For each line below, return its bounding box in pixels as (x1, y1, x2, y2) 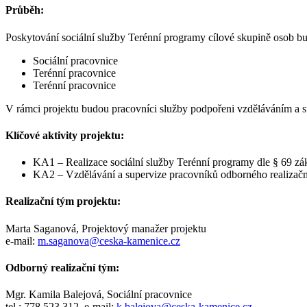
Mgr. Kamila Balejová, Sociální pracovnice (5, 288, 192, 301)
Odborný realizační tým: (5, 261, 119, 273)
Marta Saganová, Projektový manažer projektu (5, 222, 206, 234)
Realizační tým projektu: (5, 195, 121, 208)
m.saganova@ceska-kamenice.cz (38, 234, 180, 247)
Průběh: (5, 4, 44, 16)
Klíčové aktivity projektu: (5, 129, 124, 141)
